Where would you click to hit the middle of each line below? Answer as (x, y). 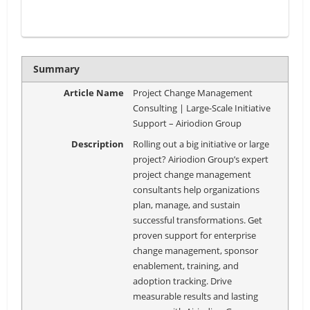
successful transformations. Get (198, 220)
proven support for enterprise (195, 235)
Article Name (94, 93)
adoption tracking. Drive (183, 281)
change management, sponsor (196, 250)
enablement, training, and (186, 265)
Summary (56, 69)
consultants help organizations (197, 189)
